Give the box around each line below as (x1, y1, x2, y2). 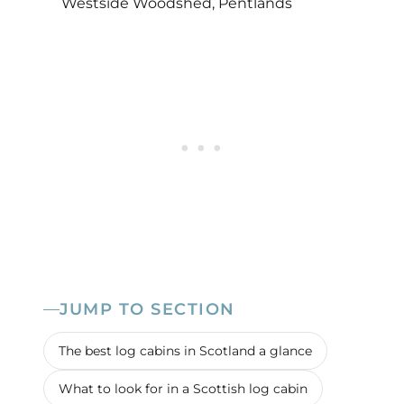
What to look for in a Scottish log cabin (59, 380, 308, 397)
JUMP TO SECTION (60, 299, 235, 320)
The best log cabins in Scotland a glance (59, 342, 312, 359)
